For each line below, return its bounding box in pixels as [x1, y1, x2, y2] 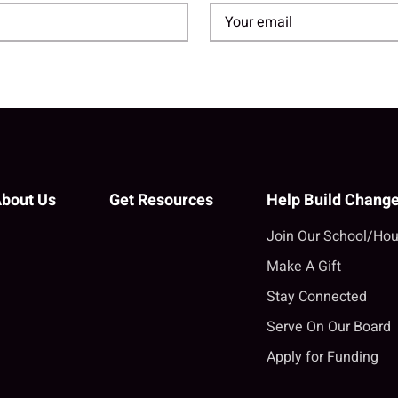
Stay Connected [266, 286, 367, 307]
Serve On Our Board [266, 316, 391, 338]
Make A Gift [266, 256, 341, 277]
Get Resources [108, 188, 213, 212]
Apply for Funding [266, 346, 378, 368]
